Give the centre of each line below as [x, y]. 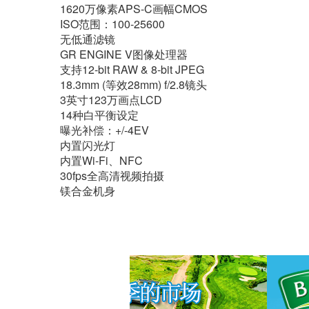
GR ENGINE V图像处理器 [124, 54]
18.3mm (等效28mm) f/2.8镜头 [133, 84]
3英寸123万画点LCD [111, 100]
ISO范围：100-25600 [112, 24]
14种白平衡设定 [99, 115]
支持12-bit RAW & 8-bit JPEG [132, 69]
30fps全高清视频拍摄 [112, 176]
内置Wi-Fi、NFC [101, 160]
